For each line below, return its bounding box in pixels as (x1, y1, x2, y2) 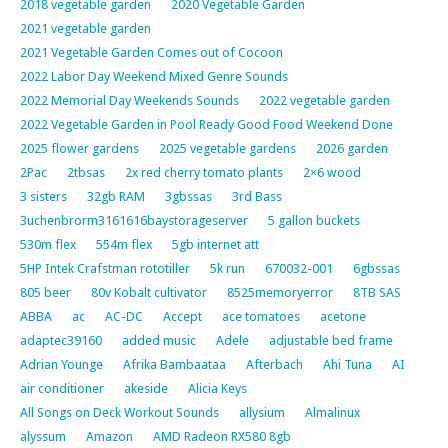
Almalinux (305, 404, 360, 420)
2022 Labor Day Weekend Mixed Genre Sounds (20, 68, 288, 84)
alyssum (20, 428, 66, 444)
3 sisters (20, 188, 67, 204)
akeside (124, 380, 168, 396)
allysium (239, 404, 285, 420)
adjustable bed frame (269, 332, 393, 348)
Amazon (86, 428, 133, 444)
